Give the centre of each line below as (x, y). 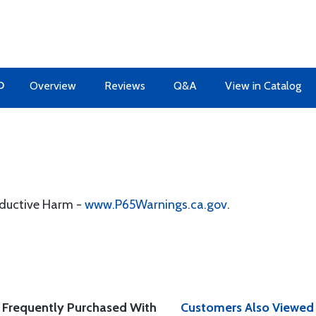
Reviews (124, 86)
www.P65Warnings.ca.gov (156, 205)
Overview (53, 86)
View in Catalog (263, 86)
